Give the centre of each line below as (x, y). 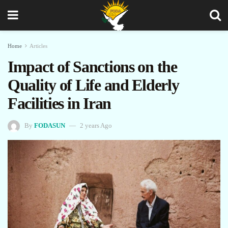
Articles (38, 46)
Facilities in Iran (59, 103)
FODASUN (50, 125)
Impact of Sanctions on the (92, 67)
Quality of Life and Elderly (93, 85)
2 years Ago (96, 125)
